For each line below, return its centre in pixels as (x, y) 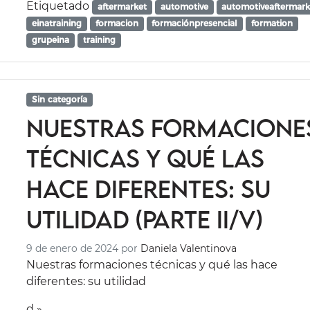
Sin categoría (60, 99)
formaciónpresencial (195, 24)
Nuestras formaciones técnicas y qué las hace (152, 264)
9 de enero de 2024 (73, 248)
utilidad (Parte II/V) (145, 219)
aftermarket (122, 7)
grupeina (51, 40)
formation (272, 24)
